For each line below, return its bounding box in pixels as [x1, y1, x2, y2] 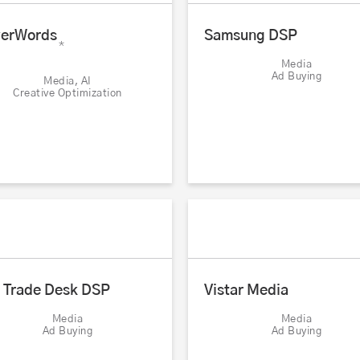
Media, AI [43, 76, 92, 88]
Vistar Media [204, 284, 288, 299]
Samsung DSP [204, 29, 297, 44]
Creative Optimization [13, 88, 122, 100]
